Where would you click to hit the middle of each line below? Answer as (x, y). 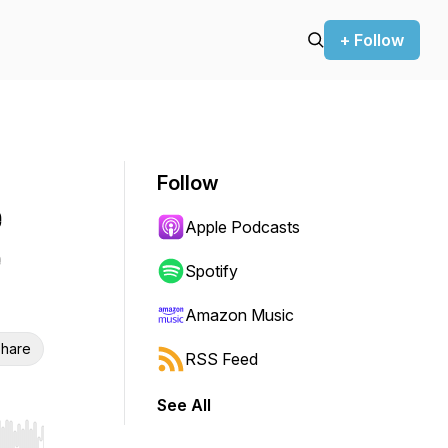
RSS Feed (221, 359)
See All (184, 405)
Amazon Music (239, 315)
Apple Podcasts (242, 227)
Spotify (211, 271)
